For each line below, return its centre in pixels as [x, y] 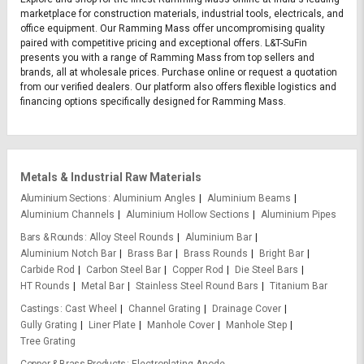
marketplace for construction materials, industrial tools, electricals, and [182, 14]
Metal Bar [103, 286]
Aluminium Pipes [299, 215]
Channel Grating [164, 309]
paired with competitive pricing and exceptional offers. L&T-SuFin [164, 43]
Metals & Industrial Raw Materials [111, 178]
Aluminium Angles [154, 199]
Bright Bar [282, 254]
